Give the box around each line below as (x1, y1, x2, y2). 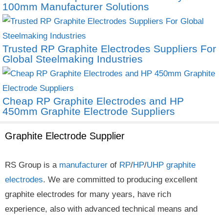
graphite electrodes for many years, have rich (5, 189, 171, 199)
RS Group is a (5, 160, 59, 170)
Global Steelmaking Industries (2, 53, 143, 65)
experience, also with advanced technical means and (5, 204, 197, 214)
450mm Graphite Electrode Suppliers (2, 105, 175, 117)
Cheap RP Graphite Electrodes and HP (2, 95, 184, 107)
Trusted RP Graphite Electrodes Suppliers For (2, 43, 216, 54)
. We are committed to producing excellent (43, 175, 197, 184)
